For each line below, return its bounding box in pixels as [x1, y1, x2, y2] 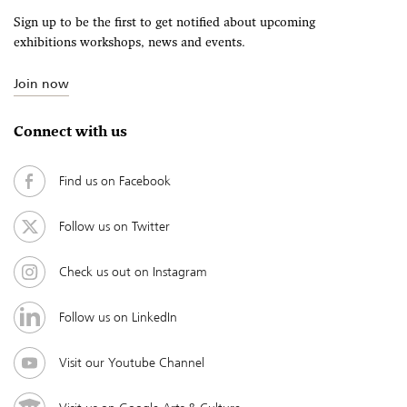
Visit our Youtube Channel [59, 352, 204, 372]
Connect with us [14, 125, 127, 141]
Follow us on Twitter [59, 215, 170, 236]
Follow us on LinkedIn [59, 306, 177, 327]
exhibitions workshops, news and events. [14, 36, 245, 51]
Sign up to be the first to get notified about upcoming [14, 16, 315, 31]
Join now [14, 74, 69, 94]
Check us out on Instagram [59, 261, 207, 282]
